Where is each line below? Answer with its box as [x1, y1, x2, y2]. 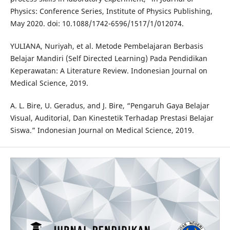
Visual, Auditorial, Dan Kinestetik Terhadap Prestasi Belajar [10, 112, 214, 123]
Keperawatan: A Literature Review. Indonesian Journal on [10, 65, 207, 75]
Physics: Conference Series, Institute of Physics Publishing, [10, 6, 213, 16]
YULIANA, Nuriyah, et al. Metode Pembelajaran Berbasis [10, 41, 203, 51]
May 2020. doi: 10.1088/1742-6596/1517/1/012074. [10, 18, 184, 28]
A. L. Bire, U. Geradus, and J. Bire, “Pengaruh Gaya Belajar [10, 100, 209, 110]
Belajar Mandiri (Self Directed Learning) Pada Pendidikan [10, 53, 207, 63]
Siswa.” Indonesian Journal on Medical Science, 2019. [10, 125, 194, 135]
